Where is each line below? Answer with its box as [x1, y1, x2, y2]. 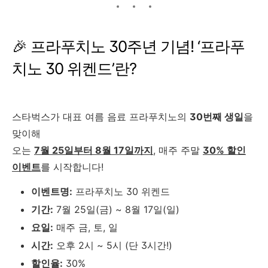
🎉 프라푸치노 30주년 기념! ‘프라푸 [12, 37, 245, 56]
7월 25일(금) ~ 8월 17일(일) [53, 203, 179, 216]
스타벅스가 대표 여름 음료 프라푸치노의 [12, 111, 190, 123]
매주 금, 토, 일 [53, 221, 118, 234]
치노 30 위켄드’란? [12, 59, 136, 78]
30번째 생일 [190, 111, 243, 123]
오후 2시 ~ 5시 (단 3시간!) [53, 239, 172, 252]
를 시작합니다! [41, 161, 103, 173]
